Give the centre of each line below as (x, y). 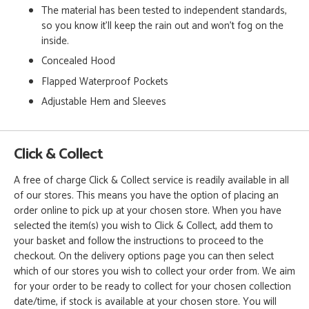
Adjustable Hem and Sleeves (104, 102)
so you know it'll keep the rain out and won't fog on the (162, 26)
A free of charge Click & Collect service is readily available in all (151, 181)
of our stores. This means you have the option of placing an (146, 196)
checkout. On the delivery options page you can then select (144, 257)
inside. (55, 41)
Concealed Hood (78, 61)
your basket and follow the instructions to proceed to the (139, 241)
